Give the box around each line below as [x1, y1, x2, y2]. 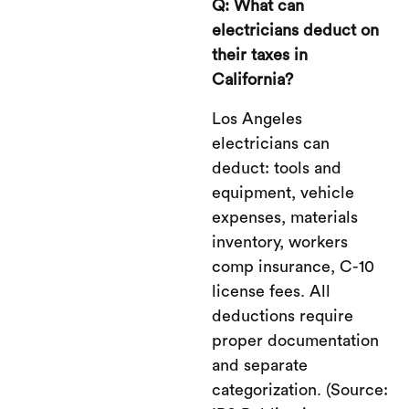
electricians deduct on [212, 21, 379, 38]
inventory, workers [212, 233, 348, 250]
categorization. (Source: [212, 381, 388, 398]
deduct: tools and [212, 159, 341, 176]
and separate [212, 356, 308, 373]
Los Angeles [212, 110, 302, 127]
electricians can [212, 134, 330, 152]
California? [212, 70, 293, 88]
